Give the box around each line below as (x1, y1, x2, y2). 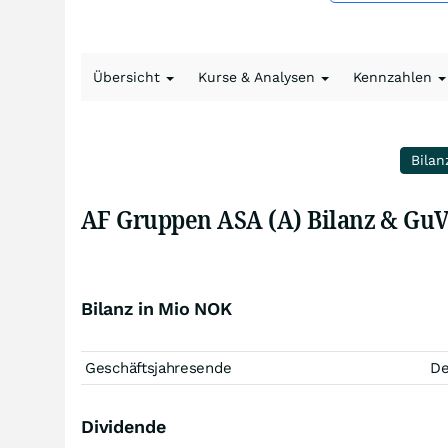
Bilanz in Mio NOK (81, 298, 232, 319)
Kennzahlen (353, 69, 436, 85)
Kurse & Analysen (198, 69, 319, 85)
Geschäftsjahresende (85, 359, 232, 377)
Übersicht (93, 69, 164, 85)
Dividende (81, 416, 166, 437)
